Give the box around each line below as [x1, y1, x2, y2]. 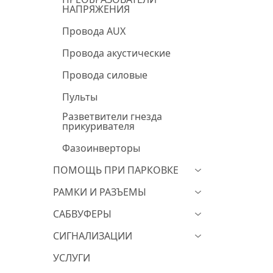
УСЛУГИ [53, 251, 90, 264]
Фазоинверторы [62, 141, 140, 155]
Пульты [62, 90, 97, 104]
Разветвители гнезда [62, 110, 162, 123]
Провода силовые [62, 68, 147, 82]
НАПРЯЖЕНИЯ [62, 2, 130, 16]
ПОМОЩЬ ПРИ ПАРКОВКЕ [53, 163, 179, 177]
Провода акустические [62, 46, 171, 60]
